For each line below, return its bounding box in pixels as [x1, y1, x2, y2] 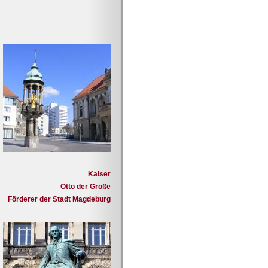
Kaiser [88, 170, 111, 178]
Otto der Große [60, 182, 111, 191]
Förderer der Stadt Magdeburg [8, 195, 111, 203]
